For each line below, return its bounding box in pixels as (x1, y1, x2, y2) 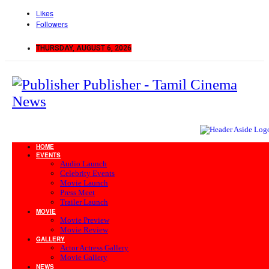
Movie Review (60, 225, 108, 234)
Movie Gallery (60, 253, 107, 262)
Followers (36, 19, 68, 29)
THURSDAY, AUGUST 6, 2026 (36, 44, 131, 52)
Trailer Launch (60, 198, 108, 207)
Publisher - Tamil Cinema (83, 76, 237, 92)
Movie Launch (60, 178, 108, 187)
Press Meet (60, 188, 95, 197)
